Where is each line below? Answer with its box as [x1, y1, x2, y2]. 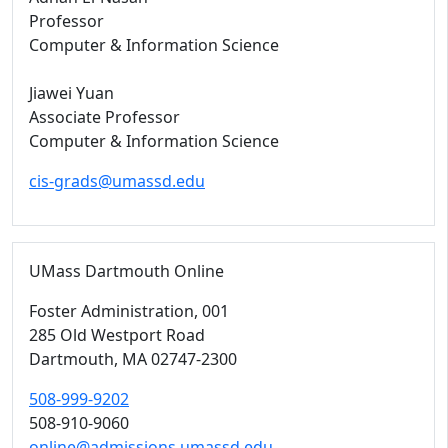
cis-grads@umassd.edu [29, 170, 205, 192]
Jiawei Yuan [29, 82, 114, 104]
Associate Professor [29, 106, 180, 128]
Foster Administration [29, 300, 194, 322]
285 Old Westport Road [29, 324, 205, 346]
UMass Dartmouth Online [29, 260, 224, 282]
